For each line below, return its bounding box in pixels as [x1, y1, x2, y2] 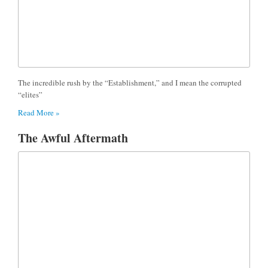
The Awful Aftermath [18, 129, 128, 147]
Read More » [18, 107, 60, 118]
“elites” [18, 89, 42, 100]
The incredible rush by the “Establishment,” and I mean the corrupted [18, 77, 242, 89]
